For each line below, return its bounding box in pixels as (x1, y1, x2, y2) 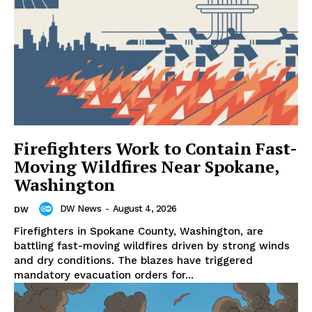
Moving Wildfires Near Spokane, (14, 155, 279, 178)
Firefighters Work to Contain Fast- (14, 136, 297, 159)
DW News (59, 203, 101, 214)
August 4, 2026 (112, 203, 177, 214)
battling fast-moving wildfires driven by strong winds (14, 239, 290, 252)
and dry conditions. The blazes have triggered (14, 253, 253, 267)
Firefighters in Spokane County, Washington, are (14, 224, 263, 237)
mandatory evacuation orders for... (14, 268, 194, 281)
